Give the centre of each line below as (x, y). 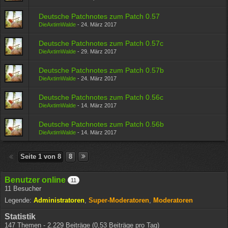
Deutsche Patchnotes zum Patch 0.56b (102, 124)
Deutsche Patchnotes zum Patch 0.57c (101, 43)
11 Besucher (23, 189)
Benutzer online (35, 180)
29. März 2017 (99, 51)
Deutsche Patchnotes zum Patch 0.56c (101, 97)
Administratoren (59, 200)
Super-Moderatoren (119, 200)
